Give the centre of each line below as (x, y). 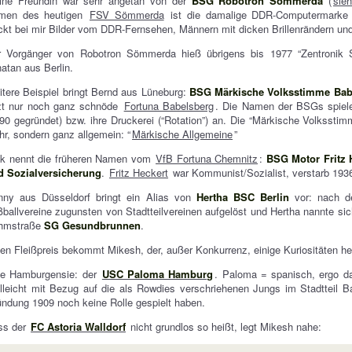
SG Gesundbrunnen (93, 225)
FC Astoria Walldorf (79, 326)
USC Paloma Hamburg (158, 274)
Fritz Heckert (139, 172)
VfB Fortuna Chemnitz (207, 158)
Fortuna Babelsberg (169, 106)
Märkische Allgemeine (183, 134)
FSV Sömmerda (126, 15)
